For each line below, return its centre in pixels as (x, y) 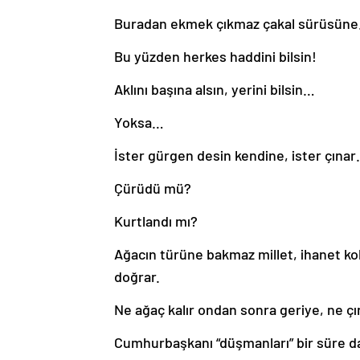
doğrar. (137, 276)
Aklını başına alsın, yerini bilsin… (215, 89)
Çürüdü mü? (153, 188)
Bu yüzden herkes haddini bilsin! (215, 56)
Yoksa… (139, 122)
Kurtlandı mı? (156, 221)
